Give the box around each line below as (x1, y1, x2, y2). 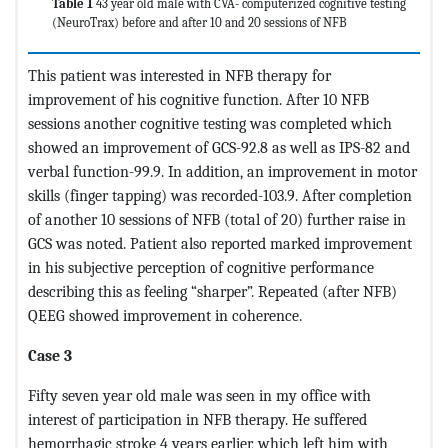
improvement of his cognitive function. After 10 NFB (28, 89, 369, 109)
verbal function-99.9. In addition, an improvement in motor (28, 161, 417, 181)
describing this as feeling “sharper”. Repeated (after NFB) (28, 281, 397, 301)
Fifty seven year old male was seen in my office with (28, 385, 371, 405)
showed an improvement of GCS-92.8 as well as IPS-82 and (28, 137, 410, 157)
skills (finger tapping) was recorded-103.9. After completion (28, 185, 412, 205)
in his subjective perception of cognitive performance (28, 257, 374, 277)
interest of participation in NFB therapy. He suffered (28, 409, 367, 429)
